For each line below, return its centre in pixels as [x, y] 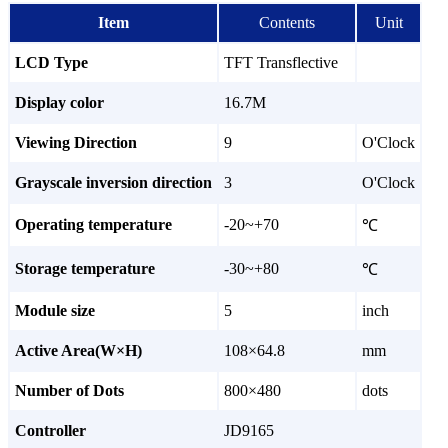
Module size [55, 311]
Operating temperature [93, 225]
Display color [59, 103]
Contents [287, 23]
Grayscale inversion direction [113, 183]
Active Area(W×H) [78, 351]
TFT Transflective [281, 63]
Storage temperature [85, 269]
